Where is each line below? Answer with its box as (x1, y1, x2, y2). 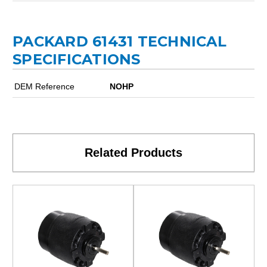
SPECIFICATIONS (13, 50, 141, 68)
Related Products (85, 145, 182, 159)
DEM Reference (14, 81, 74, 91)
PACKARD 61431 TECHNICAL (13, 32, 226, 50)
